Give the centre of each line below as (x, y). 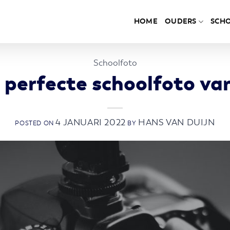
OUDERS (181, 21)
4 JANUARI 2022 (91, 122)
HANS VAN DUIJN (177, 122)
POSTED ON (35, 123)
